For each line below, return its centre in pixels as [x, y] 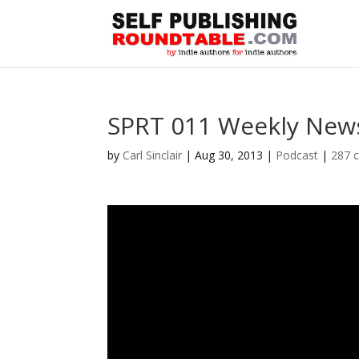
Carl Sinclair [153, 155]
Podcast [297, 155]
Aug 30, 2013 [229, 155]
